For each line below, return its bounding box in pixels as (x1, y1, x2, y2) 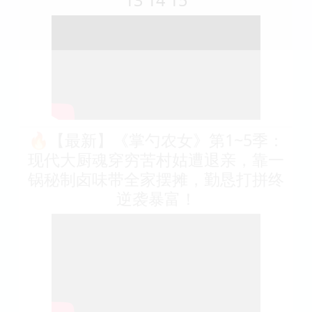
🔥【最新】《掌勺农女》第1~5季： (28, 128, 284, 151)
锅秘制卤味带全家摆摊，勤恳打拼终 (28, 167, 284, 190)
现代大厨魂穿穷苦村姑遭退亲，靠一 (28, 148, 284, 171)
